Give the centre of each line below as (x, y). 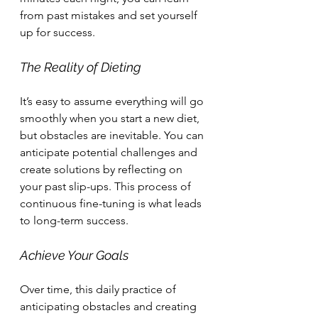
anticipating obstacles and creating (110, 306)
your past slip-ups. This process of (107, 186)
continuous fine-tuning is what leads (112, 203)
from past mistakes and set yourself (110, 15)
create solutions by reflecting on (103, 169)
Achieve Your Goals (74, 255)
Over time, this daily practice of (99, 289)
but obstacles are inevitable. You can (113, 135)
